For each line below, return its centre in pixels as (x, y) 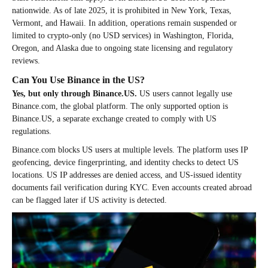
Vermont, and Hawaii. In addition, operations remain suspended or (124, 23)
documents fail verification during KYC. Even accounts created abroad (132, 187)
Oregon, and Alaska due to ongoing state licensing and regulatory (122, 48)
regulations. (32, 131)
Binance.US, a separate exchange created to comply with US (114, 118)
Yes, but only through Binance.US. (76, 93)
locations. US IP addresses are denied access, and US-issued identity (127, 175)
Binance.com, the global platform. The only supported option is (120, 106)
